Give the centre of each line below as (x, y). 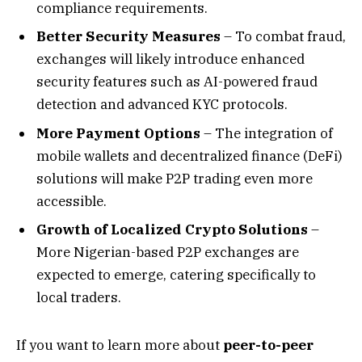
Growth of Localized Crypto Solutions (172, 230)
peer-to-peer (268, 345)
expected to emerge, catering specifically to (176, 275)
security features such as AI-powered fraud (177, 82)
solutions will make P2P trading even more (175, 178)
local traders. (79, 298)
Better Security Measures (128, 37)
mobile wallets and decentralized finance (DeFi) (189, 156)
